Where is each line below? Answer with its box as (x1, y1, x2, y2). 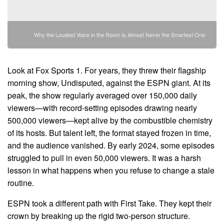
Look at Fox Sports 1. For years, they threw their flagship (7, 64, 206, 76)
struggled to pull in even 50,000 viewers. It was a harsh (7, 151, 201, 163)
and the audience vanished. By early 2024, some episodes (7, 139, 214, 151)
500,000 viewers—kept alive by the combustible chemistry (7, 114, 212, 126)
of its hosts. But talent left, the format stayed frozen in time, (7, 126, 211, 138)
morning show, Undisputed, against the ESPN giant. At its (7, 76, 210, 88)
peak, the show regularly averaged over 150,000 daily (7, 89, 197, 101)
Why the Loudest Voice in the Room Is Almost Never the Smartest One (34, 30, 205, 38)
